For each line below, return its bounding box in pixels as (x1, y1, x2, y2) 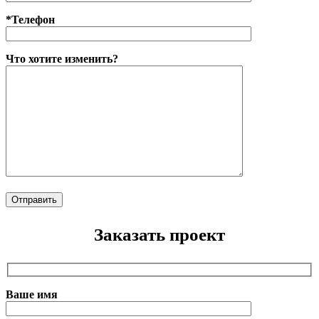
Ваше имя (6, 288, 58, 301)
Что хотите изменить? (6, 53, 118, 66)
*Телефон (6, 14, 55, 26)
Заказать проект (94, 225, 225, 245)
